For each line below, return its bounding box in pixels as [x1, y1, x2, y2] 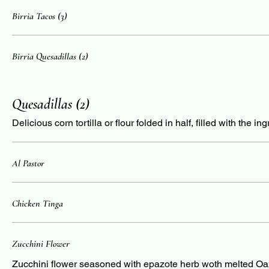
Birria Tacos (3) [12, 10, 67, 22]
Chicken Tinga [12, 198, 63, 210]
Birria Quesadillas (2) [12, 50, 88, 62]
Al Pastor [12, 157, 44, 169]
